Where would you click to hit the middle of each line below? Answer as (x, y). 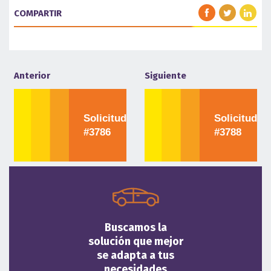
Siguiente (165, 76)
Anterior (32, 76)
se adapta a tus (135, 256)
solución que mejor (135, 242)
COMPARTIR (38, 14)
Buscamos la (135, 228)
